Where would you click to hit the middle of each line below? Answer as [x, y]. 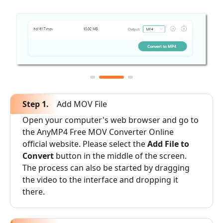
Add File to [168, 144]
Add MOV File [81, 104]
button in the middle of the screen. [120, 156]
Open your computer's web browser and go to [111, 120]
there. [34, 191]
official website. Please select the [85, 144]
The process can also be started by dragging [106, 167]
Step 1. [36, 104]
